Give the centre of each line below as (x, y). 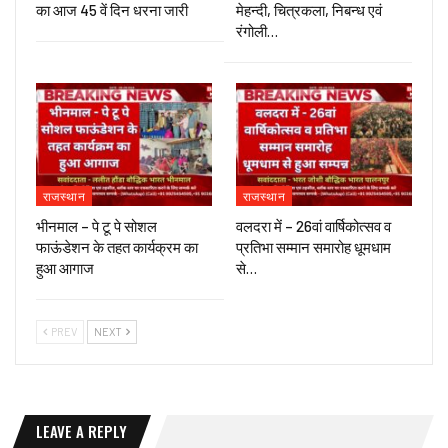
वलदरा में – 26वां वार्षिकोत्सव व (313, 226)
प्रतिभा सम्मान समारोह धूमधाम (313, 247)
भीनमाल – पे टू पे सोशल (96, 226)
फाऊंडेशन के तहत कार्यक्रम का (117, 247)
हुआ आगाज (65, 268)
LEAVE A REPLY (81, 431)
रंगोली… (257, 31)
